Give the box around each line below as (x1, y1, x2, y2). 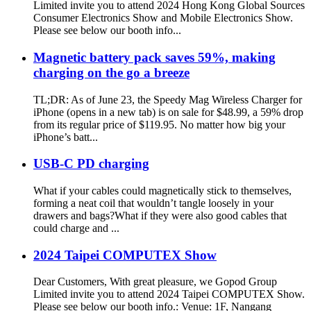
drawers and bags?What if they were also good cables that (33, 210, 287, 221)
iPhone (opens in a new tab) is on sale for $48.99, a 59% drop (33, 106, 303, 118)
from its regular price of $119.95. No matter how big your (33, 118, 285, 131)
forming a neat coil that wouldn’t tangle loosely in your (33, 197, 274, 209)
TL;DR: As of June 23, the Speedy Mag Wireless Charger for (33, 93, 302, 106)
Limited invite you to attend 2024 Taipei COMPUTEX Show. (33, 288, 305, 301)
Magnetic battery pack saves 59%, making (33, 49, 276, 65)
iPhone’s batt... (33, 131, 98, 143)
